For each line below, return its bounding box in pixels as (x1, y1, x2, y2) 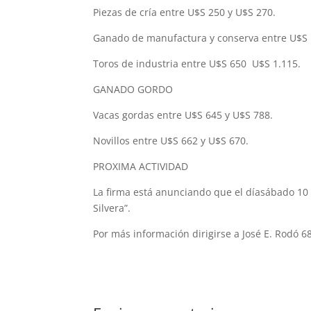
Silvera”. (93, 201, 131, 215)
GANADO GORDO (93, 83, 174, 96)
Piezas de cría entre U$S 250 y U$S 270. (93, 6, 276, 19)
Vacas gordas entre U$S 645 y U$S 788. (93, 108, 274, 122)
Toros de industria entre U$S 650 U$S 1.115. (93, 57, 301, 71)
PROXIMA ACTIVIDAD (93, 160, 189, 174)
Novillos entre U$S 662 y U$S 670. (93, 134, 249, 148)
